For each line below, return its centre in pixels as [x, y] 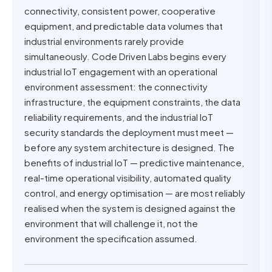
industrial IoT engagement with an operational [121, 71]
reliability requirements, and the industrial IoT [119, 117]
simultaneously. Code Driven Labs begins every [125, 56]
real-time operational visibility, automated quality [128, 178]
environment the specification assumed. [111, 238]
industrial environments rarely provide [104, 41]
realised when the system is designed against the [130, 208]
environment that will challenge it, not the [111, 223]
